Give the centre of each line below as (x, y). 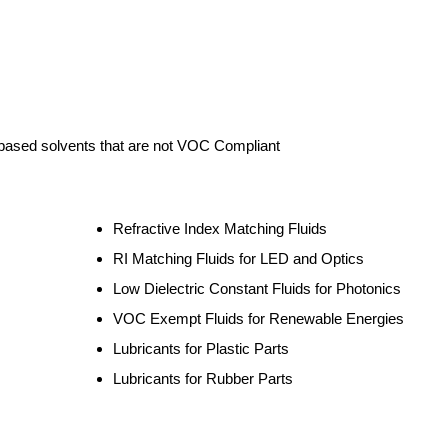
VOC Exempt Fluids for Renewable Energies (259, 318)
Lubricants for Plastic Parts (201, 348)
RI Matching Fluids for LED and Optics (239, 258)
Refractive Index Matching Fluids (220, 228)
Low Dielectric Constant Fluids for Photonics (257, 288)
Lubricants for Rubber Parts (203, 378)
